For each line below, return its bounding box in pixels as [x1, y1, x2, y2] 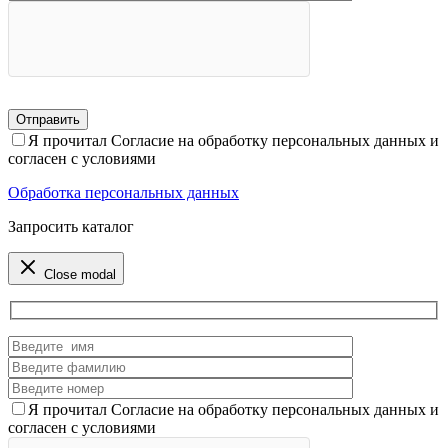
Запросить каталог [8, 217, 134, 235]
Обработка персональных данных [8, 183, 239, 201]
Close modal [44, 266, 116, 282]
